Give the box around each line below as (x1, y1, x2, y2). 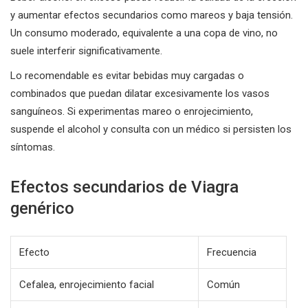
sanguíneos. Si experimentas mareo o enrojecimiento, (10, 104, 253, 118)
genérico (10, 198, 74, 218)
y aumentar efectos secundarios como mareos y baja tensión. (10, 8, 293, 21)
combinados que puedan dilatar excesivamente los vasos (10, 87, 269, 100)
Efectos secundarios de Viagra (10, 177, 239, 197)
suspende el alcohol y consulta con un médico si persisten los (10, 122, 291, 135)
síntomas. (10, 140, 55, 153)
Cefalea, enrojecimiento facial (19, 278, 154, 291)
